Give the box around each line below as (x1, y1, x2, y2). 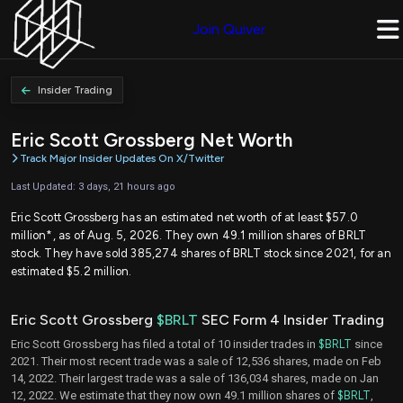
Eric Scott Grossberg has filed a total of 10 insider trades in (11, 336, 318, 351)
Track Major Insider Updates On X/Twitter (20, 152, 224, 166)
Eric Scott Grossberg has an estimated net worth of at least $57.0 (11, 210, 359, 224)
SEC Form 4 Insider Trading (198, 310, 384, 328)
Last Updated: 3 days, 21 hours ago (11, 180, 175, 193)
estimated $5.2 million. (11, 264, 132, 278)
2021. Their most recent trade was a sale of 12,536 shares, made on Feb (11, 354, 381, 368)
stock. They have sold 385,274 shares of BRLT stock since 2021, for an (11, 246, 391, 260)
